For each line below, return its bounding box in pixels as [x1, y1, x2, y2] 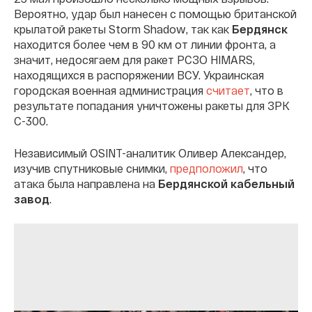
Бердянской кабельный [158, 177, 295, 191]
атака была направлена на [14, 177, 158, 191]
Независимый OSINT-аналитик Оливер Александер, [14, 146, 286, 160]
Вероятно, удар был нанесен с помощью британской [14, 7, 297, 21]
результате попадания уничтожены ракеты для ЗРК [14, 99, 290, 113]
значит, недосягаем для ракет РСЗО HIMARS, [14, 53, 255, 67]
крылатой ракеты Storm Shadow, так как [14, 22, 232, 36]
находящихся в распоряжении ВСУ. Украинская [14, 68, 264, 82]
